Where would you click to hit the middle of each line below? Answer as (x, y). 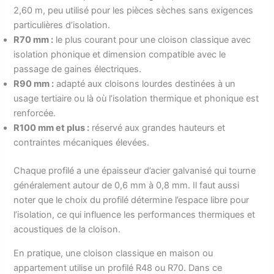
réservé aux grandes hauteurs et (157, 128)
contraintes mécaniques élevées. (82, 143)
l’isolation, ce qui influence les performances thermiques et (135, 215)
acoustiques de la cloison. (67, 230)
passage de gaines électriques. (78, 69)
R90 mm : (34, 84)
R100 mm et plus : (52, 128)
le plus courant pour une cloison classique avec (152, 40)
